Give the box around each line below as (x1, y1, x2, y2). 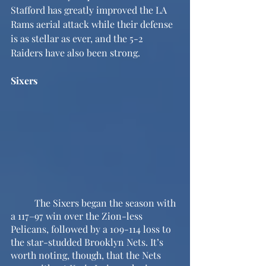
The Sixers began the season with (11, 196, 34, 209)
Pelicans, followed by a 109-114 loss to (11, 222, 173, 235)
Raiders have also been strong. (11, 46, 140, 59)
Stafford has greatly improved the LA (11, 4, 169, 16)
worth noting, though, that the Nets (11, 248, 163, 261)
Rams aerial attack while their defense (11, 18, 175, 30)
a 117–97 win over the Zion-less (11, 209, 145, 222)
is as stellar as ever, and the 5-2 (11, 32, 145, 45)
